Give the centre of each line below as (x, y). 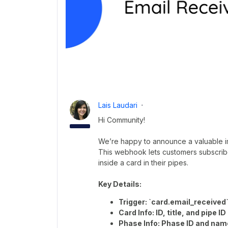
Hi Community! (122, 120)
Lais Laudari (118, 105)
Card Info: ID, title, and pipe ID (172, 212)
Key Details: (120, 184)
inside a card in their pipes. (143, 162)
